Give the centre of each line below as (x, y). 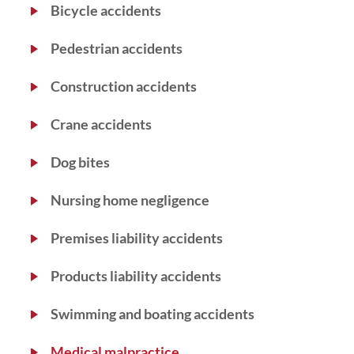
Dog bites (80, 162)
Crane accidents (101, 124)
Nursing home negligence (130, 200)
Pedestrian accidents (117, 48)
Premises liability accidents (137, 238)
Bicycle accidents (106, 10)
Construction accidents (124, 86)
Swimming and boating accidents (153, 314)
